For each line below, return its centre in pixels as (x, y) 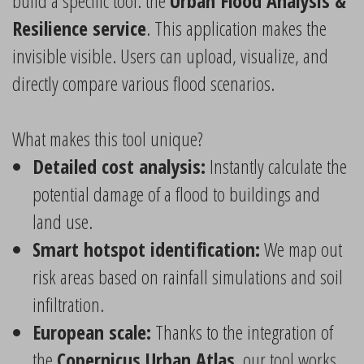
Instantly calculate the (276, 166)
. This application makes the (236, 28)
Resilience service (79, 28)
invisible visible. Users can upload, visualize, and (170, 56)
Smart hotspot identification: (146, 249)
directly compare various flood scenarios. (143, 83)
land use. (63, 221)
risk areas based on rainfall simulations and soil (188, 277)
